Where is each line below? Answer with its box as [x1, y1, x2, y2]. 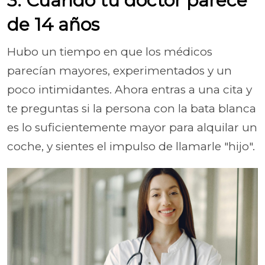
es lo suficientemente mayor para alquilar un [7, 120, 257, 134]
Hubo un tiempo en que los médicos [7, 44, 212, 59]
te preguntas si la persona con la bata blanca [7, 101, 256, 115]
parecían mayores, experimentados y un [7, 63, 232, 77]
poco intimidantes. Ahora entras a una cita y [7, 82, 252, 96]
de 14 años [7, 13, 99, 35]
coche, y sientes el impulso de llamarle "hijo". [7, 139, 255, 153]
